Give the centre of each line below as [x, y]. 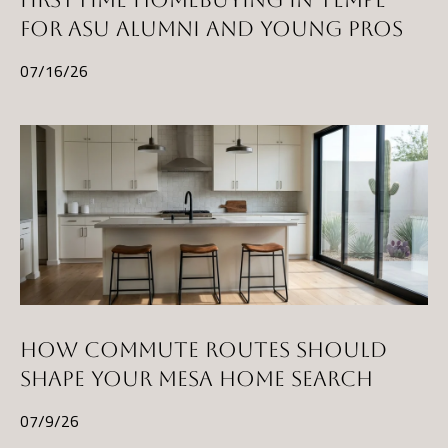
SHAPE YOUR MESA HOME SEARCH [196, 379]
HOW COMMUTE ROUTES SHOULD [203, 350]
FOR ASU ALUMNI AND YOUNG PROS [211, 29]
